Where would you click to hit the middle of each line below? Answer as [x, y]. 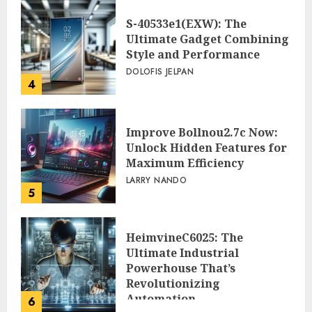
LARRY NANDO [156, 234]
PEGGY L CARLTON [166, 28]
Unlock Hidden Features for [206, 201]
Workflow [155, 11]
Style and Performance [193, 108]
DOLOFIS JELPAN [160, 125]
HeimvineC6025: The [185, 291]
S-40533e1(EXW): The [186, 77]
